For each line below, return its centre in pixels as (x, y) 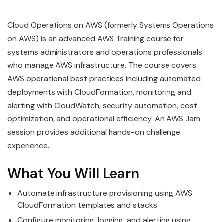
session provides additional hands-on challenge (94, 132)
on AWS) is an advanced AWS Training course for (96, 39)
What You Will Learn (73, 174)
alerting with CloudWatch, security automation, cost (102, 106)
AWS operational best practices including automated (104, 79)
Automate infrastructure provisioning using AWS (105, 193)
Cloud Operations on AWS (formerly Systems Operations (111, 25)
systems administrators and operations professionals (105, 52)
